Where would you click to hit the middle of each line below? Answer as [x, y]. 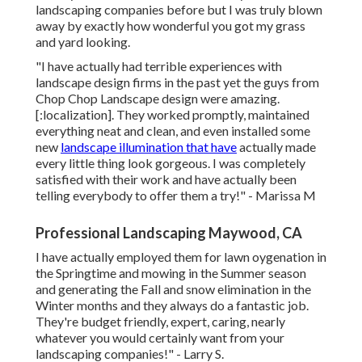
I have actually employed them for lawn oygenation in [181, 257]
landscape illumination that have [149, 147]
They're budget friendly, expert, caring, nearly [160, 322]
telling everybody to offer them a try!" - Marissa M [176, 196]
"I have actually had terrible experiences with [159, 66]
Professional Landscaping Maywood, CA [169, 233]
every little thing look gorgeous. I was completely [170, 163]
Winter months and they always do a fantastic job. [172, 305]
